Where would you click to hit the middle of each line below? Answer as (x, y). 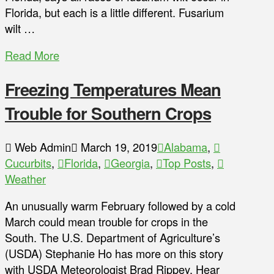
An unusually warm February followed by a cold (120, 206)
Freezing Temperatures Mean (113, 89)
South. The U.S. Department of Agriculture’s (113, 238)
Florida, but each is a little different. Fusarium (114, 13)
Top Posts (187, 162)
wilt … (20, 28)
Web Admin (41, 146)
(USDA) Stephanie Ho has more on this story (114, 254)
